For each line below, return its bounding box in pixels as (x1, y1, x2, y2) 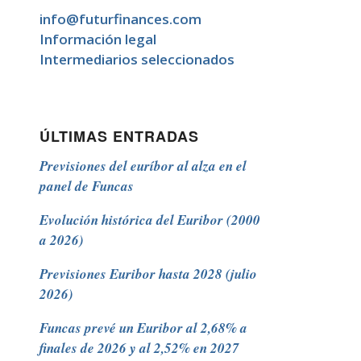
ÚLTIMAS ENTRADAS (39, 126, 199, 147)
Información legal (39, 30, 156, 49)
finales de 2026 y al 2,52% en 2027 (39, 338, 239, 359)
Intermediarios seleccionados (39, 50, 234, 69)
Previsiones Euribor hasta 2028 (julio (39, 264, 257, 284)
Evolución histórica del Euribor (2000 (39, 210, 260, 230)
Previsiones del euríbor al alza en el (39, 156, 247, 176)
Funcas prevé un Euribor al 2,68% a (39, 318, 247, 338)
